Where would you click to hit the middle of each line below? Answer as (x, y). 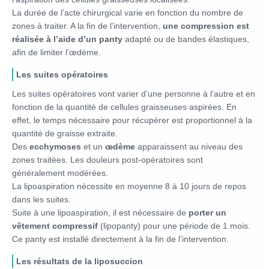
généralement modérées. (60, 173)
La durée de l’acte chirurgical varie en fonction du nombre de (128, 12)
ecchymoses (55, 146)
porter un (207, 212)
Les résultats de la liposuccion (80, 261)
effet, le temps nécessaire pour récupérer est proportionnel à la (132, 120)
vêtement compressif (55, 225)
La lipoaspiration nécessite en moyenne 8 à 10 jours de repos (129, 186)
